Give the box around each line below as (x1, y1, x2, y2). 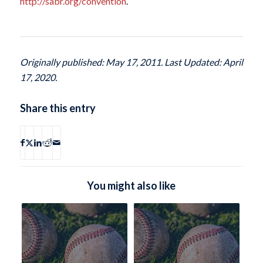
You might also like (87, 179, 176, 193)
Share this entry (19, 102, 96, 115)
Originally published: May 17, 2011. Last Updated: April (19, 56, 244, 68)
